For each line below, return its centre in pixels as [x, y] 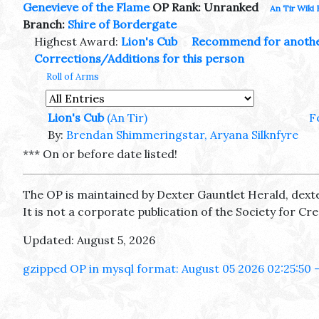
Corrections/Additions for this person [139, 59]
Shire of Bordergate [122, 25]
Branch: [45, 25]
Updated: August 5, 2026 [89, 240]
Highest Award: [78, 42]
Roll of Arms [73, 77]
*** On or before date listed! [100, 154]
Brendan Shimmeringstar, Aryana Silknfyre [182, 135]
